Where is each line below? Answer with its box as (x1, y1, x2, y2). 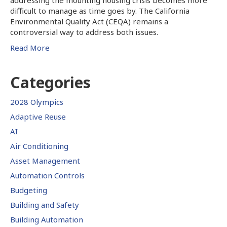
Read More (10, 42, 50, 53)
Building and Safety (10, 199, 79, 210)
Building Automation (10, 214, 83, 224)
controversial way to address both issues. (10, 26, 158, 37)
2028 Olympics (10, 96, 63, 107)
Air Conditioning (10, 140, 68, 151)
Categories (10, 71, 91, 93)
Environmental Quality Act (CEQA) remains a (10, 16, 168, 26)
